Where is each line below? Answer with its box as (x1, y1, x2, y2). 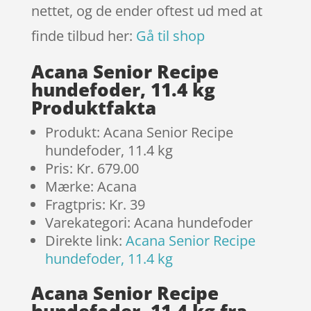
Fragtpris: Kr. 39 (44, 194, 145, 214)
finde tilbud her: (31, 26, 136, 45)
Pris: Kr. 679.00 (44, 158, 139, 178)
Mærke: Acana (44, 176, 137, 196)
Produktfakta (31, 94, 156, 120)
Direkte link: (44, 230, 126, 250)
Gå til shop (135, 26, 205, 45)
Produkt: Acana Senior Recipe (44, 122, 233, 142)
